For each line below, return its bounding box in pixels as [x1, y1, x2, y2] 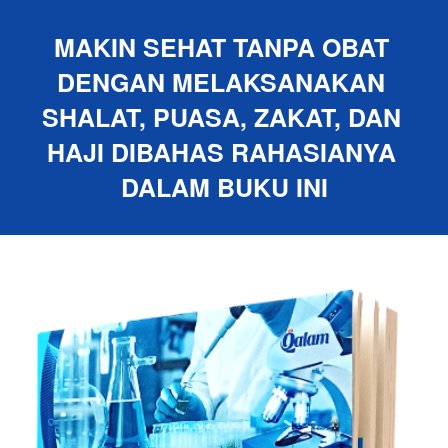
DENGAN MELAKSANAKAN [57, 64, 385, 100]
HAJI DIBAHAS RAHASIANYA [46, 134, 396, 170]
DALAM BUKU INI [121, 169, 328, 205]
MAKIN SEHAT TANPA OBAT [53, 29, 389, 65]
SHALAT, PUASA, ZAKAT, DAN [41, 99, 401, 135]
